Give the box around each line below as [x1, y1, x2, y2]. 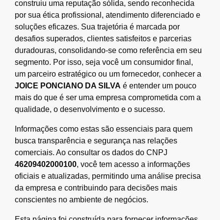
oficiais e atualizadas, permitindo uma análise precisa [15, 171, 201, 180]
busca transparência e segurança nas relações [15, 136, 177, 145]
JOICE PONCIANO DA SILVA [15, 81, 121, 90]
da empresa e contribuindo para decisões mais [15, 183, 177, 192]
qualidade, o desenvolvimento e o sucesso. [15, 105, 165, 113]
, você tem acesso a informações [77, 160, 190, 168]
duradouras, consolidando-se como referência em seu [15, 46, 202, 55]
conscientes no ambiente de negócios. [15, 195, 148, 204]
